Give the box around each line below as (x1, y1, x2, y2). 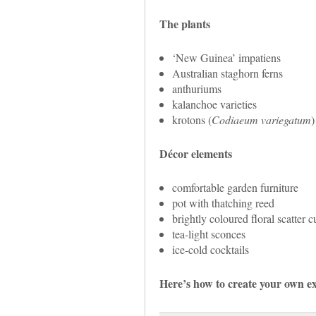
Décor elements (159, 145, 232, 162)
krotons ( (171, 111, 212, 127)
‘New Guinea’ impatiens (171, 49, 281, 65)
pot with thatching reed (171, 195, 274, 210)
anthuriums (171, 80, 221, 96)
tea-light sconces (171, 226, 245, 241)
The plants (159, 15, 210, 32)
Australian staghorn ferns (171, 65, 283, 80)
